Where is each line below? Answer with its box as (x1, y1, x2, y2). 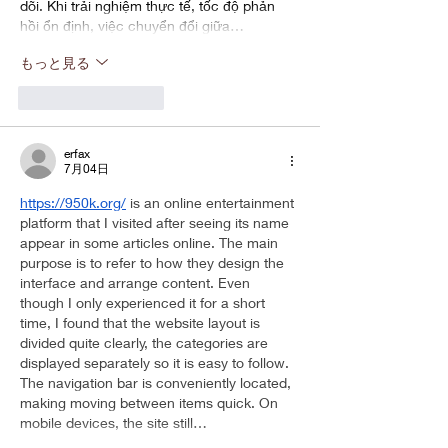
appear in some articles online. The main (20, 234, 282, 252)
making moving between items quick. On (20, 394, 282, 412)
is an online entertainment (126, 194, 298, 212)
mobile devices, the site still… (20, 414, 207, 432)
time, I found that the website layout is (20, 314, 264, 332)
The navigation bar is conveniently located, (20, 374, 295, 392)
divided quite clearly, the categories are (20, 334, 272, 352)
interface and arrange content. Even (20, 274, 254, 292)
